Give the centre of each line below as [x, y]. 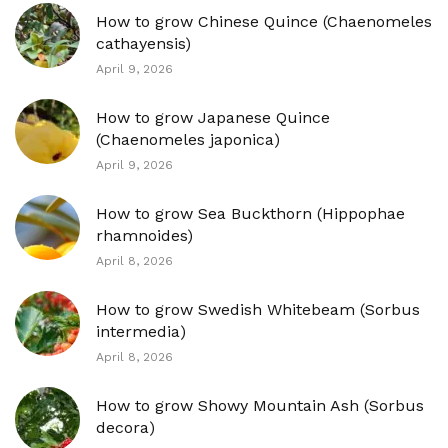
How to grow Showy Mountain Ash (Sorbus [260, 405]
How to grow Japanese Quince [213, 117]
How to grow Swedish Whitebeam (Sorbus [258, 309]
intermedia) [141, 331]
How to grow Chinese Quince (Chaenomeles [264, 21]
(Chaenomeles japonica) [188, 139]
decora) [125, 427]
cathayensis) [143, 43]
